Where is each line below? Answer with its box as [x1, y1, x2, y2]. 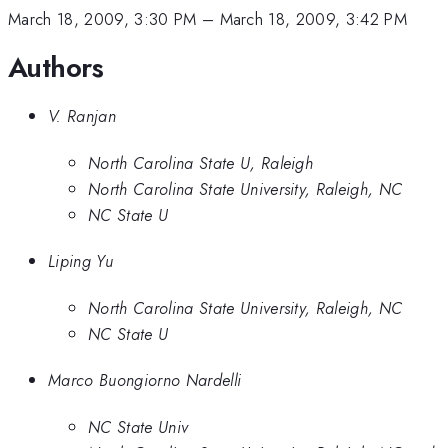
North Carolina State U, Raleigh [88, 150, 314, 175]
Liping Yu [48, 249, 113, 274]
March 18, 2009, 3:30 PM [8, 7, 197, 32]
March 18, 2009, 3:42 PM [219, 7, 408, 32]
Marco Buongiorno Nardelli [48, 368, 242, 393]
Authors [8, 46, 104, 88]
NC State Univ [88, 414, 189, 439]
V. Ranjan [48, 104, 116, 129]
